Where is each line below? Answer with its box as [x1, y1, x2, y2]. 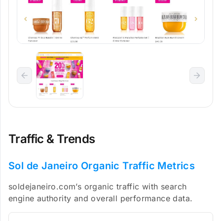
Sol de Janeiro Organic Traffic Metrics [8, 160, 195, 172]
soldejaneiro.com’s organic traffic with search [8, 182, 187, 191]
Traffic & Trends [8, 132, 95, 146]
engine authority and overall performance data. [8, 193, 193, 203]
